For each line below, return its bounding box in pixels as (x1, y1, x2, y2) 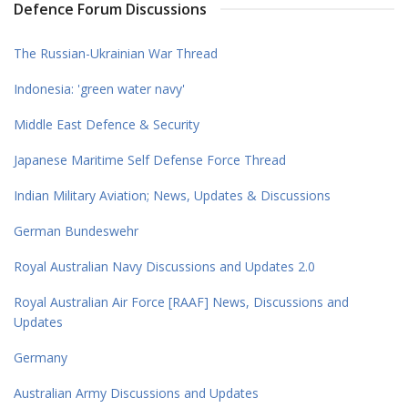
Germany (14, 348, 67, 366)
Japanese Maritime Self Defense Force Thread (14, 150, 286, 168)
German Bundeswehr (14, 221, 138, 240)
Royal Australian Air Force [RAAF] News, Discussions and (14, 292, 349, 311)
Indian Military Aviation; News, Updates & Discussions (14, 186, 331, 204)
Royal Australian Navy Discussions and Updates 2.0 (14, 257, 315, 275)
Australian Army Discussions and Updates (14, 383, 259, 402)
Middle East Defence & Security (14, 115, 199, 133)
